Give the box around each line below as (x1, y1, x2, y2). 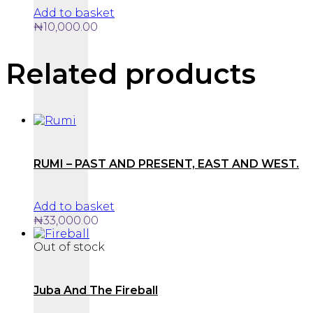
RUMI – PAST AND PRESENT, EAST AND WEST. (34, 157, 299, 171)
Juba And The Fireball (34, 284, 158, 298)
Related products (6, 56, 256, 91)
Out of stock (34, 240, 105, 254)
